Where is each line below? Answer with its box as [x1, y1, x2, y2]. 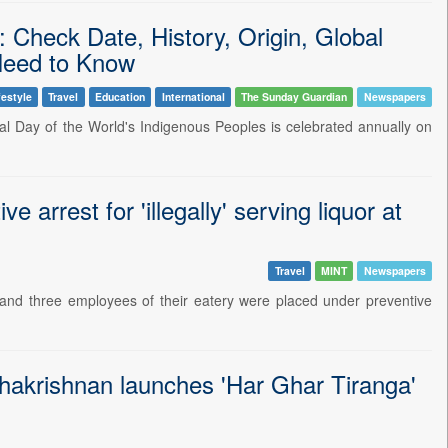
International [161, 88, 225, 104]
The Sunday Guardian [241, 88, 348, 104]
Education [94, 88, 145, 104]
